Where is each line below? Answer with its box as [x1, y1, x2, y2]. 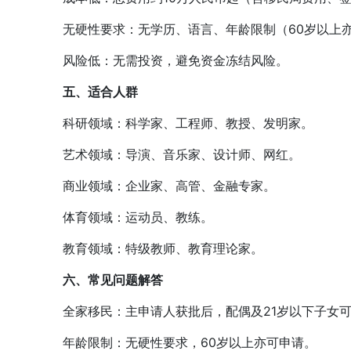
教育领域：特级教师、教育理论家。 [38, 241, 263, 256]
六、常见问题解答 [63, 272, 163, 288]
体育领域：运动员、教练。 [38, 209, 213, 225]
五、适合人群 [63, 84, 138, 100]
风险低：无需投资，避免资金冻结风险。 [38, 52, 288, 68]
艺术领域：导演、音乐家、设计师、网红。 [38, 147, 301, 162]
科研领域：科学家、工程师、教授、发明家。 [38, 115, 313, 131]
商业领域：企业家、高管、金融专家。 [38, 178, 276, 194]
